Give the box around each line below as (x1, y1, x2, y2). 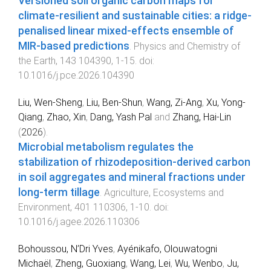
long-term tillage (18, 186, 100, 198)
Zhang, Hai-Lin (172, 111, 231, 123)
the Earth (18, 55, 56, 67)
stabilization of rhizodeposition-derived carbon (18, 155, 250, 168)
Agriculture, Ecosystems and (104, 186, 224, 198)
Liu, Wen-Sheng (18, 96, 82, 108)
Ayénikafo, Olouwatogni (117, 243, 217, 255)
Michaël (18, 257, 51, 269)
